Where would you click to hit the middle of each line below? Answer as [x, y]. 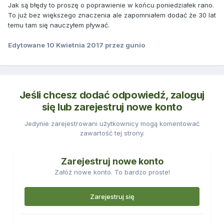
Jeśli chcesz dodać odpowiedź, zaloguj [112, 95]
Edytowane [27, 45]
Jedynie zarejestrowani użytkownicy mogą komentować [112, 124]
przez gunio [124, 45]
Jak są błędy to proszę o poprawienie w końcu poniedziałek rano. [111, 5]
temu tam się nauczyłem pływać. [59, 25]
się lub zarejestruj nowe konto [112, 107]
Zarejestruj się [112, 197]
